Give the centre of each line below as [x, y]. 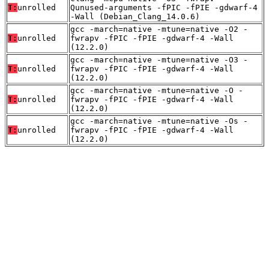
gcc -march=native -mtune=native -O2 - [159, 29]
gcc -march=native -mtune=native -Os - [159, 121]
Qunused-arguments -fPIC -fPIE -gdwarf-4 [164, 8]
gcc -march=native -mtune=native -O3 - [159, 60]
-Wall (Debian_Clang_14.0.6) [135, 17]
